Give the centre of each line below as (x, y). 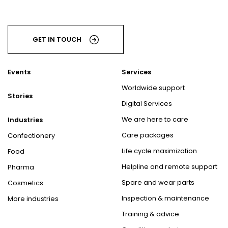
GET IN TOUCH (57, 40)
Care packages (148, 135)
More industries (33, 199)
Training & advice (150, 214)
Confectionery (31, 136)
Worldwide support (153, 88)
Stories (20, 96)
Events (19, 72)
